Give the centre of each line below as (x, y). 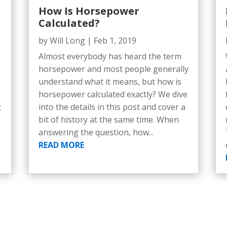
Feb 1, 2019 (115, 40)
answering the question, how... (96, 132)
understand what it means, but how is (110, 81)
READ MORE (61, 145)
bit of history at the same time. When (108, 119)
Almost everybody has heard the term (110, 56)
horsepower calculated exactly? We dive (113, 94)
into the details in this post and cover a (112, 107)
